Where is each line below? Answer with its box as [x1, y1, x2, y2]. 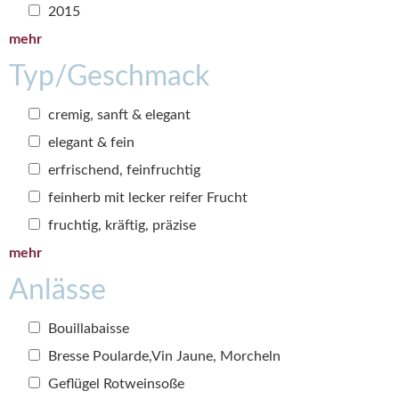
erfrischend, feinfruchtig [45, 163, 200, 178]
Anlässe [9, 276, 106, 305]
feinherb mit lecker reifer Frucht [45, 191, 248, 206]
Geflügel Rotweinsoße [45, 377, 184, 392]
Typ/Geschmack [9, 62, 209, 92]
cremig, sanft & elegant [45, 108, 191, 123]
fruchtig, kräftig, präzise [45, 218, 196, 233]
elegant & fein [45, 135, 134, 151]
